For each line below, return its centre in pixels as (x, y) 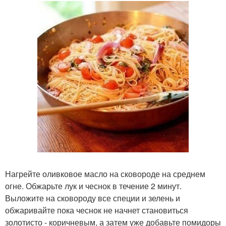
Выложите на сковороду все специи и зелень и (93, 198)
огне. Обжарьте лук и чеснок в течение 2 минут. (93, 186)
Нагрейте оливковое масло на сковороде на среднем (105, 174)
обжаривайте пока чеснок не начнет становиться (97, 210)
